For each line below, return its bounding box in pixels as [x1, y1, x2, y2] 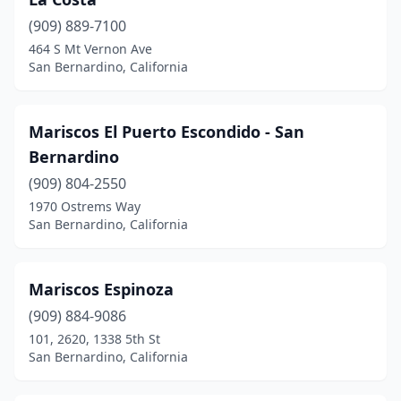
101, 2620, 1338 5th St [29, 330, 160, 347]
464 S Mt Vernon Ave [29, 40, 152, 57]
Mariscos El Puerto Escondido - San [29, 121, 304, 142]
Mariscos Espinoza [29, 278, 174, 300]
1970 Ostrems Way [29, 198, 141, 215]
